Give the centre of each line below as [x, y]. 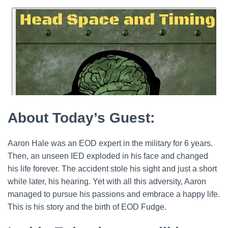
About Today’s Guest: [81, 118]
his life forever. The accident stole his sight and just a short [112, 168]
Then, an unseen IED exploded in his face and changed [108, 156]
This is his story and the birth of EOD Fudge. [87, 207]
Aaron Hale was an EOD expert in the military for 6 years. [110, 143]
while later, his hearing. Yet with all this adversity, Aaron [107, 181]
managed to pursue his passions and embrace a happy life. [114, 194]
